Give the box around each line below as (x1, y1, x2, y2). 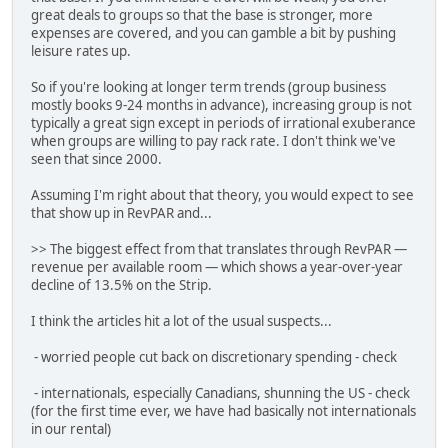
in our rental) (31, 420, 111, 439)
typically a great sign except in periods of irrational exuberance (31, 114, 416, 133)
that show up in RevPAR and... (31, 204, 212, 223)
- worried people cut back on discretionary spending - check (31, 348, 397, 367)
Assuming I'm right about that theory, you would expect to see (31, 186, 414, 205)
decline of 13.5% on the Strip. (31, 276, 212, 295)
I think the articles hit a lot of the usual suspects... (31, 312, 332, 331)
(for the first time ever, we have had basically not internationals (31, 402, 416, 421)
